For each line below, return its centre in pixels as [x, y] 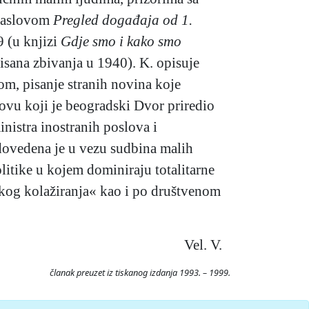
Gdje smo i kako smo [121, 41]
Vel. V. [203, 245]
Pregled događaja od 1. [123, 20]
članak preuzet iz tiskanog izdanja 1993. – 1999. [140, 273]
